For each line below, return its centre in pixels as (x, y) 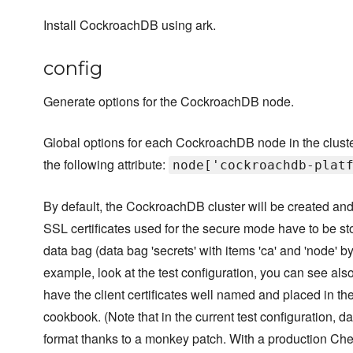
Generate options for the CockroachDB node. (169, 102)
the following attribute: (106, 165)
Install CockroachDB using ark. (130, 25)
